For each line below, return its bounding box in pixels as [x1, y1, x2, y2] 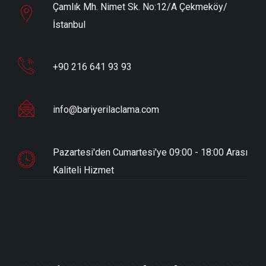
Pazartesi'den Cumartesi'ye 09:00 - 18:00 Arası [53, 146, 248, 158]
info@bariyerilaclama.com [53, 103, 159, 115]
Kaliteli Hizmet [53, 164, 114, 176]
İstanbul [53, 18, 85, 30]
